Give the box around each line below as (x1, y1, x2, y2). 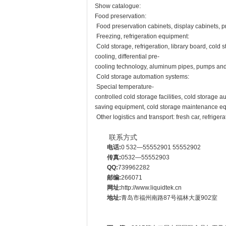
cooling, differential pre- (95, 53, 159, 60)
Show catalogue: (95, 3, 141, 10)
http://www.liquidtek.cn (121, 184, 182, 191)
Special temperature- (95, 83, 154, 90)
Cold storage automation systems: (95, 73, 189, 80)
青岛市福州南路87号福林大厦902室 (121, 194, 217, 201)
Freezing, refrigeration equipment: (95, 33, 189, 40)
